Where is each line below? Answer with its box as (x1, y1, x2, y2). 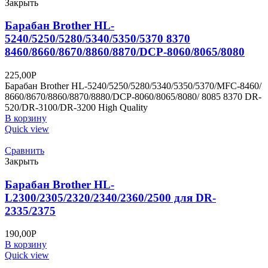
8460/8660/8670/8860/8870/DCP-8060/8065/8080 (5, 45, 245, 59)
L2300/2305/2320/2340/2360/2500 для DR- (5, 191, 216, 204)
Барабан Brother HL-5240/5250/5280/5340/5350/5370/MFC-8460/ (5, 80, 261, 91)
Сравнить (5, 145, 44, 156)
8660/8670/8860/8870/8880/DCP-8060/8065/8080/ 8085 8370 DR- (5, 91, 261, 102)
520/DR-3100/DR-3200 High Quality (5, 102, 148, 112)
